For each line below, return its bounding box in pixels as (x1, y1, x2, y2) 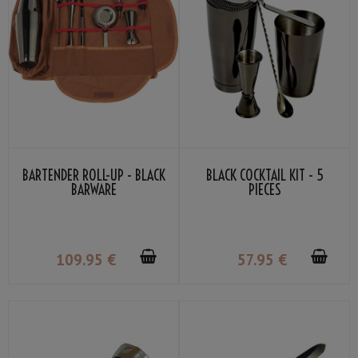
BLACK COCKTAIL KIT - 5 (205, 166, 324, 185)
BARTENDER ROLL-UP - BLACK (22, 166, 165, 185)
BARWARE (70, 181, 117, 200)
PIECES (248, 181, 281, 200)
